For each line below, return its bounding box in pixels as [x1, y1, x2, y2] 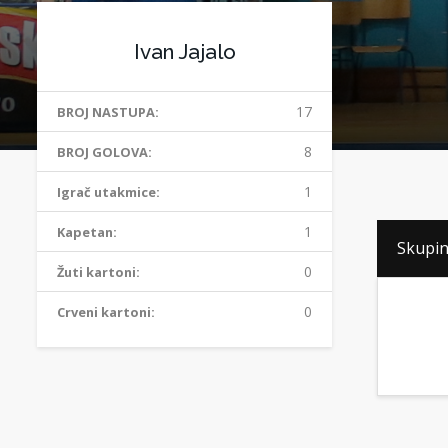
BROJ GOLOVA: [57, 143, 152, 161]
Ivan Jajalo [133, 39, 236, 64]
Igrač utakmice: [57, 183, 160, 201]
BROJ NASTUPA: [57, 103, 159, 121]
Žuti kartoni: [57, 263, 140, 281]
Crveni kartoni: [57, 303, 155, 321]
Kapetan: [57, 223, 117, 241]
